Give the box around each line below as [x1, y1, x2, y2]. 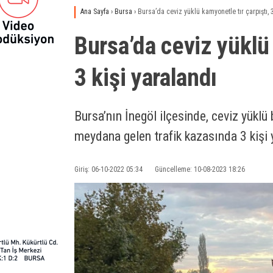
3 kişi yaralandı [74, 63, 218, 92]
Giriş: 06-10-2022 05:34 [74, 165, 143, 174]
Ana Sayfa [80, 7, 109, 16]
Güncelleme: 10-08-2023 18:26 [155, 165, 245, 174]
